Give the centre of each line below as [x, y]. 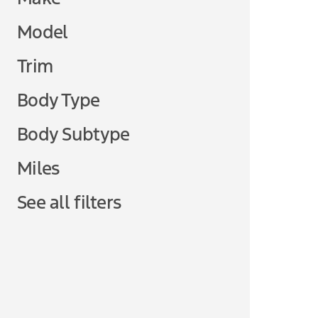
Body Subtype [73, 134]
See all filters [69, 202]
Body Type [59, 100]
